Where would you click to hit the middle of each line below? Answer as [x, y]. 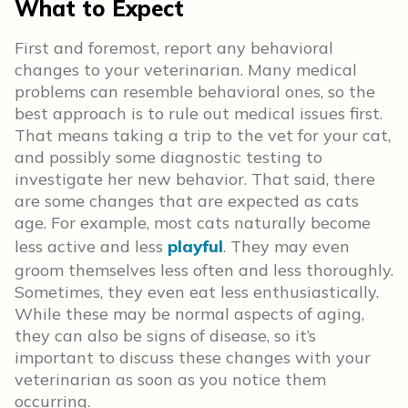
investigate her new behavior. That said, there [195, 179]
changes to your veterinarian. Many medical [186, 70]
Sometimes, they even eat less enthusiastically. [197, 292]
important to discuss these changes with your [193, 357]
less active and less [91, 246]
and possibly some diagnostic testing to [168, 157]
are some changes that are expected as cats [187, 201]
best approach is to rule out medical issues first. [199, 113]
